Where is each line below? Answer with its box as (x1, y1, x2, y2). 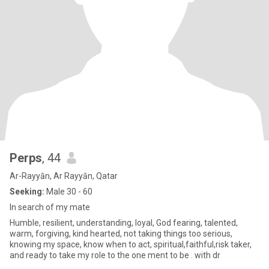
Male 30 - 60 (44, 187, 92, 196)
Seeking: (10, 187, 44, 196)
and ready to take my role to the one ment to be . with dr (10, 250, 220, 260)
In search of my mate (10, 202, 90, 212)
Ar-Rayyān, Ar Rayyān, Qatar (10, 171, 118, 181)
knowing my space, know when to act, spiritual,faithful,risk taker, (10, 240, 252, 249)
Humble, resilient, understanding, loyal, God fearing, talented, (10, 218, 238, 228)
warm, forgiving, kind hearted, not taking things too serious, (10, 229, 232, 238)
